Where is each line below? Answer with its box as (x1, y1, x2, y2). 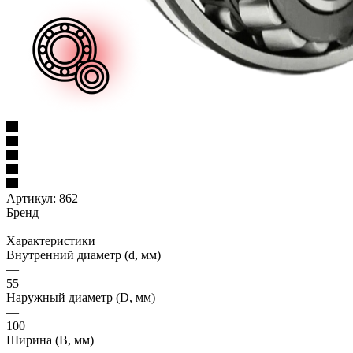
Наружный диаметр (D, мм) (6, 291, 155, 305)
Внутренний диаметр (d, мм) (6, 248, 161, 262)
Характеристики (6, 234, 95, 248)
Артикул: (6, 191, 56, 206)
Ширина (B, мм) (6, 333, 94, 347)
